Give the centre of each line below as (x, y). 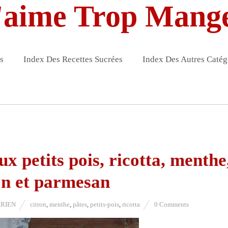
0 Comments (172, 205)
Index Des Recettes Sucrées (73, 60)
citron (38, 205)
